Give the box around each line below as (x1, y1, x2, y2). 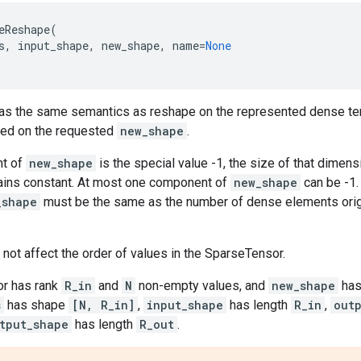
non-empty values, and (135, 277, 268, 293)
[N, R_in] (72, 297, 135, 313)
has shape (4, 297, 68, 313)
